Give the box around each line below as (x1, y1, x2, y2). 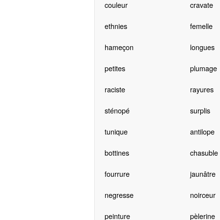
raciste (104, 84, 125, 95)
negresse (104, 190, 134, 200)
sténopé (104, 105, 130, 116)
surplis (190, 105, 210, 116)
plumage (190, 63, 217, 74)
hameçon (104, 42, 134, 53)
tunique (104, 126, 128, 137)
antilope (190, 126, 215, 137)
